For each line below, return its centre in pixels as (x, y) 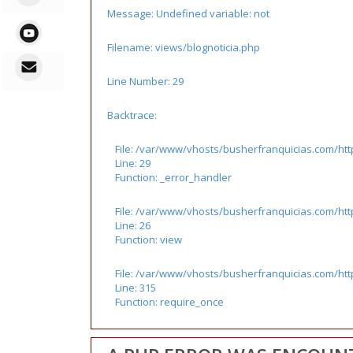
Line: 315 (135, 287)
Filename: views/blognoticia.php (183, 47)
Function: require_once (169, 301)
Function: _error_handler (173, 177)
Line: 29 (132, 163)
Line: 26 (132, 225)
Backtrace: (132, 115)
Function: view (148, 239)
